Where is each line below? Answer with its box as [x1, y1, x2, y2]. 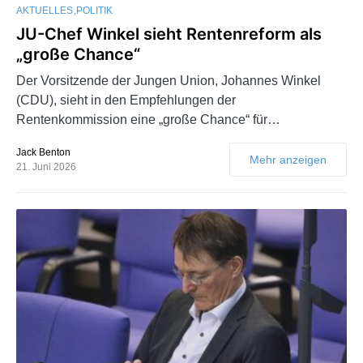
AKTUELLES [16, 4, 73, 16]
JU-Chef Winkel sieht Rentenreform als [16, 23, 322, 44]
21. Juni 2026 [16, 160, 76, 173]
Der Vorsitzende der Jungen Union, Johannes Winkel [16, 73, 321, 88]
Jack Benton [16, 146, 70, 158]
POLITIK [76, 4, 113, 16]
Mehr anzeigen [250, 152, 327, 166]
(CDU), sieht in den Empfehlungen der [16, 92, 236, 107]
